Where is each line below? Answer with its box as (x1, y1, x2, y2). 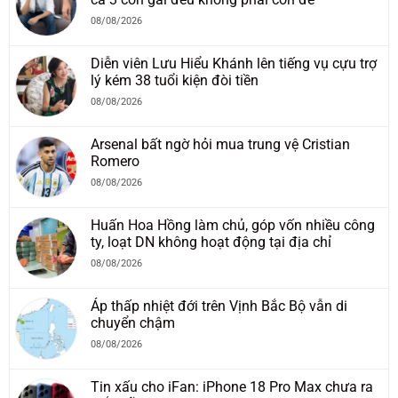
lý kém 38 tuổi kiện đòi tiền (91, 71, 259, 89)
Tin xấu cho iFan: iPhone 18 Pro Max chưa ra (91, 378, 373, 395)
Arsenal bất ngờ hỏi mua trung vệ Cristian (91, 135, 350, 153)
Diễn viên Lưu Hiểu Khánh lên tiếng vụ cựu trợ (91, 54, 377, 72)
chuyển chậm (91, 314, 175, 331)
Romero (91, 152, 139, 170)
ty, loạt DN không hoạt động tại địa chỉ (91, 233, 331, 251)
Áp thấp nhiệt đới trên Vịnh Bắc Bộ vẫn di (91, 297, 347, 314)
